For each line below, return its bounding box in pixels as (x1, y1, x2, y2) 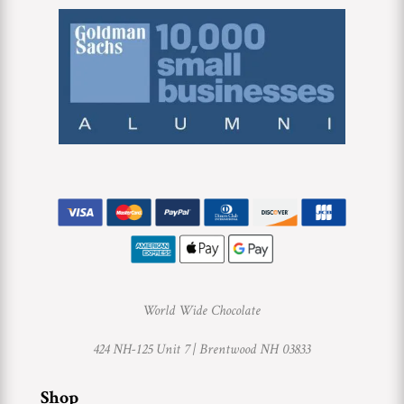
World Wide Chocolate (142, 301, 262, 321)
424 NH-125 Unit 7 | (93, 340, 200, 360)
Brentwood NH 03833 (199, 340, 311, 360)
